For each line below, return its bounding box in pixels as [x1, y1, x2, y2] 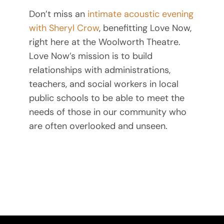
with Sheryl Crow [28, 22, 99, 34]
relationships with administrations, [28, 64, 170, 76]
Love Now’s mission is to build [28, 50, 152, 62]
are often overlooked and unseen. [28, 120, 167, 132]
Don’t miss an [28, 8, 87, 20]
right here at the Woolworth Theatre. [28, 36, 180, 48]
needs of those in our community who [28, 106, 186, 118]
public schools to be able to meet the [28, 92, 184, 104]
